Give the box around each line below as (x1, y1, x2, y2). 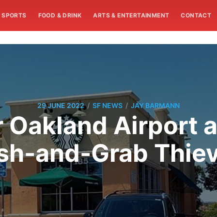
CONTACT (181, 12, 212, 19)
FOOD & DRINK (38, 12, 82, 19)
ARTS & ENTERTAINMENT (93, 12, 170, 19)
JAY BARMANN (131, 101, 180, 110)
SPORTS (1, 12, 27, 19)
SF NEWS (93, 101, 123, 110)
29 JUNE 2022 (37, 101, 84, 110)
